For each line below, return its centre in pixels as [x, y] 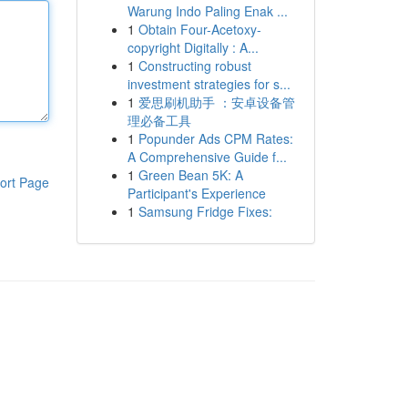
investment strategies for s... [209, 84]
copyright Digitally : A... [193, 47]
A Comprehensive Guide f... [207, 157]
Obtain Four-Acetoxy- [199, 29]
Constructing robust [194, 66]
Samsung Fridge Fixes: [205, 211]
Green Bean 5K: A [190, 175]
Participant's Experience [196, 193]
